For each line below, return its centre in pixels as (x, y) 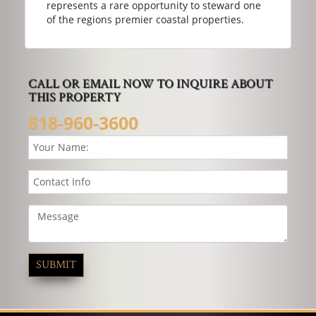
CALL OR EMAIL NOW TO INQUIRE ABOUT (151, 83)
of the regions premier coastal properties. (145, 19)
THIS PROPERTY (74, 97)
